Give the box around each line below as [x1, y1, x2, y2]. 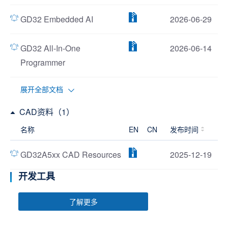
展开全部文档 [20, 84, 63, 94]
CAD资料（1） [19, 106, 74, 118]
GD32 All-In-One [20, 42, 80, 54]
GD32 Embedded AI [20, 13, 93, 25]
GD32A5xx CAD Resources [20, 149, 121, 160]
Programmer [20, 56, 65, 68]
